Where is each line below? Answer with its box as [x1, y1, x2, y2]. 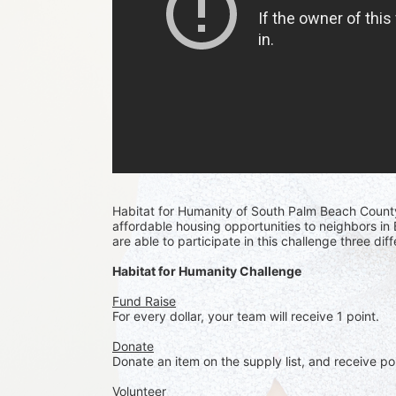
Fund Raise [112, 293, 176, 308]
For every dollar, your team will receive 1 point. [112, 308, 383, 324]
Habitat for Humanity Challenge [112, 263, 301, 278]
